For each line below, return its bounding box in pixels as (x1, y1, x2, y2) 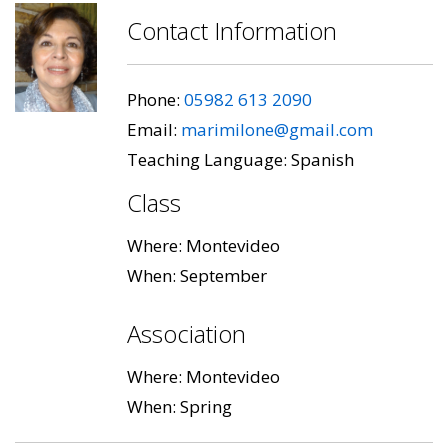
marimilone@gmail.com (181, 117, 373, 141)
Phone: (127, 87, 184, 111)
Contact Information (127, 13, 337, 47)
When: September (127, 263, 267, 287)
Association (127, 316, 246, 350)
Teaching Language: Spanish (127, 147, 354, 171)
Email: (127, 117, 181, 141)
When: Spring (127, 394, 232, 418)
